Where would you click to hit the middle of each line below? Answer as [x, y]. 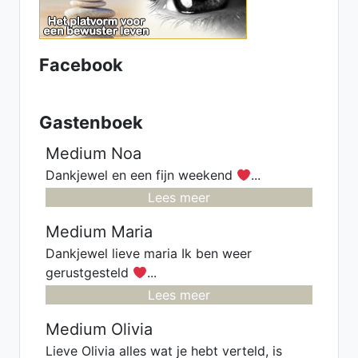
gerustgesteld [89, 272]
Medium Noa [93, 153]
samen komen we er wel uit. [179, 22]
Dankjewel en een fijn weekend [141, 175]
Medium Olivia [99, 329]
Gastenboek [91, 122]
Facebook [81, 65]
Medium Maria [99, 232]
